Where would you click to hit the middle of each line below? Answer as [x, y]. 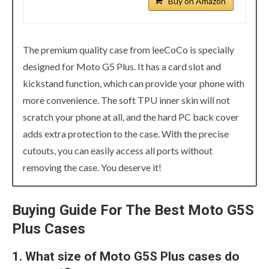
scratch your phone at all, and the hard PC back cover [131, 117]
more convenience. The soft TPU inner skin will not [126, 100]
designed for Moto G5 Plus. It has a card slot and [122, 67]
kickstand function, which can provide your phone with [134, 83]
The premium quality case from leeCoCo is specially [128, 50]
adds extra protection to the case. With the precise [126, 134]
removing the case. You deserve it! [92, 168]
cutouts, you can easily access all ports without [118, 151]
